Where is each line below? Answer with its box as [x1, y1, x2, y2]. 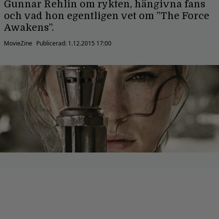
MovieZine [4, 39, 32, 47]
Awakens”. [4, 22, 54, 33]
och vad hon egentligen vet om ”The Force [4, 10, 209, 22]
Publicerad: [36, 39, 68, 47]
